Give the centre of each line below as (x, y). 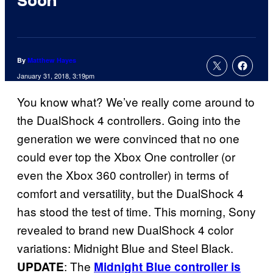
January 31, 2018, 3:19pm (56, 76)
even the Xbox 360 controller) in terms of (123, 175)
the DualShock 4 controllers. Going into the (129, 120)
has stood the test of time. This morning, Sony (136, 211)
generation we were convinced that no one (128, 138)
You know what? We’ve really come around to (136, 102)
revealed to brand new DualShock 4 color (125, 230)
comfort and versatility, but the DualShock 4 (130, 193)
